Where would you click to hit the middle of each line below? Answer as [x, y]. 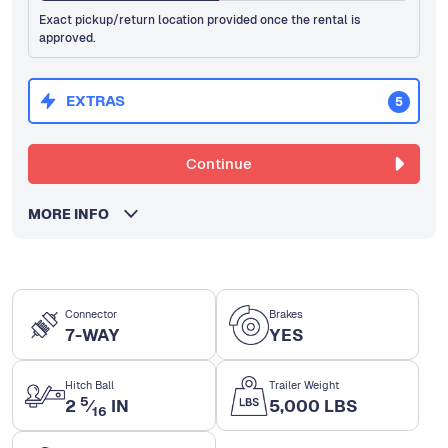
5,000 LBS [313, 406]
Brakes [285, 314]
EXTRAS [96, 101]
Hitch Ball [89, 385]
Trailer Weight [303, 385]
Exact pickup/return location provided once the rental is [200, 20]
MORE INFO [74, 214]
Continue [218, 164]
